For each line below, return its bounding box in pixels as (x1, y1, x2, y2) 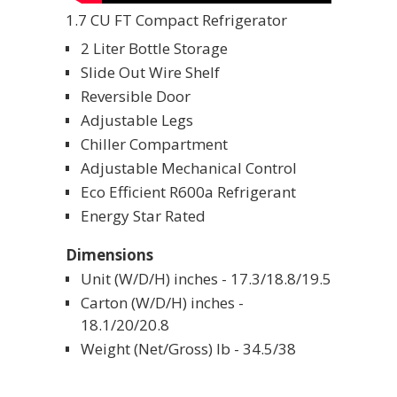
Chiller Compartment (81, 134, 228, 155)
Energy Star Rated (81, 206, 206, 227)
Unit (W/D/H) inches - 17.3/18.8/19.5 (81, 268, 331, 289)
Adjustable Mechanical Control (81, 158, 297, 179)
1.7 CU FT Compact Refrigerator (66, 10, 287, 31)
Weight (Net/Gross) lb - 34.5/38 (81, 338, 296, 359)
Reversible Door (81, 86, 191, 107)
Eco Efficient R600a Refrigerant (81, 182, 296, 203)
